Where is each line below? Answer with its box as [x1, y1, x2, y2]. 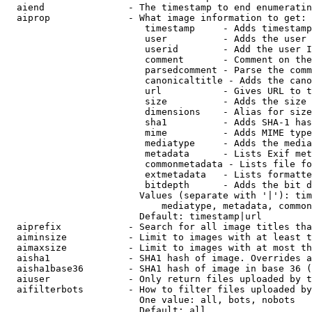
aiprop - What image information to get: [6, 13, 306, 23]
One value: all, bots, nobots [6, 295, 295, 305]
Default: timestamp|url [6, 211, 262, 221]
